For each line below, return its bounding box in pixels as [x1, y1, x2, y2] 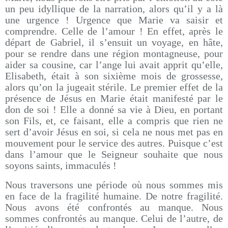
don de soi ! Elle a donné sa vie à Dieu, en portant [5, 104, 223, 115]
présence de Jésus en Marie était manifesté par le [5, 93, 223, 104]
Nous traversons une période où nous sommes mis [5, 179, 223, 190]
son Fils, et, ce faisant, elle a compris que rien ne [5, 115, 223, 126]
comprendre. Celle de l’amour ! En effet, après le [5, 25, 223, 37]
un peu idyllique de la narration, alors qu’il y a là [5, 3, 223, 14]
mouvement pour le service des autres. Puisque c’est [5, 137, 223, 149]
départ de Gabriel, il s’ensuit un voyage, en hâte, [5, 37, 223, 48]
